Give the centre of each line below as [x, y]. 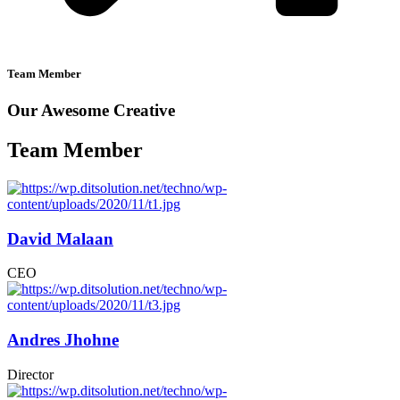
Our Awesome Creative [91, 111]
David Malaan [60, 238]
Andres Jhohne [63, 340]
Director [30, 374]
